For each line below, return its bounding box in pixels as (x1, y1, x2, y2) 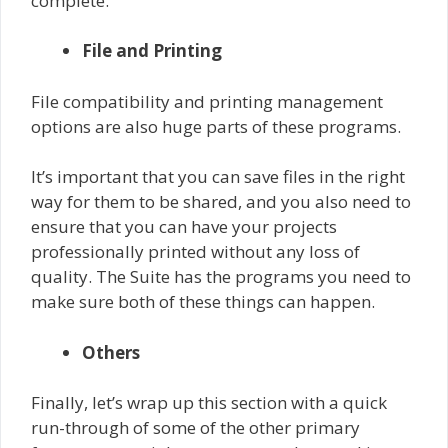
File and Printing (82, 39, 222, 63)
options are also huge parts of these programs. (31, 114, 401, 138)
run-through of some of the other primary (31, 416, 360, 440)
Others (82, 340, 140, 364)
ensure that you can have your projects (31, 215, 337, 239)
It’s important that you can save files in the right (31, 165, 405, 189)
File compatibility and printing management (31, 89, 383, 113)
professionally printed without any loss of (31, 240, 360, 264)
